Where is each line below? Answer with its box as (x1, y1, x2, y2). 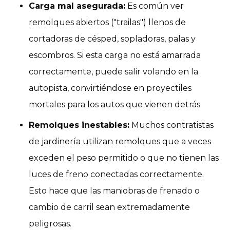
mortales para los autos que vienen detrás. (29, 99, 202, 109)
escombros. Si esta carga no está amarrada (29, 50, 201, 60)
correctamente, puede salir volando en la (29, 66, 198, 76)
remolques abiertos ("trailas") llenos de (29, 17, 186, 27)
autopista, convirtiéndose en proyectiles (29, 83, 191, 93)
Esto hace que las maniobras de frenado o (29, 185, 200, 196)
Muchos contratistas (129, 120, 214, 130)
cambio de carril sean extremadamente (29, 202, 190, 212)
